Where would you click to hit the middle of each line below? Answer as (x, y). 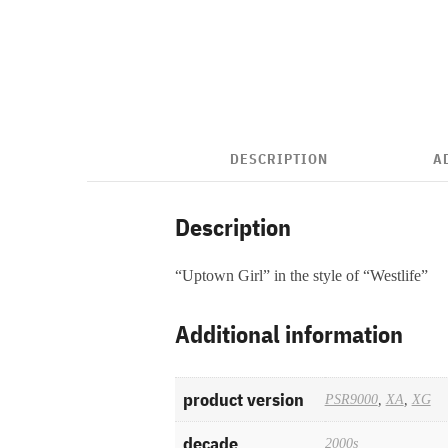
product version (243, 399)
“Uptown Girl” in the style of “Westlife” (301, 275)
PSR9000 (351, 399)
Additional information (288, 334)
